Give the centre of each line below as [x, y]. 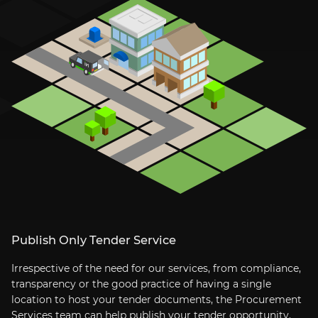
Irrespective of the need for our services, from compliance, [156, 269]
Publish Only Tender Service [94, 240]
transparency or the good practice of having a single [141, 284]
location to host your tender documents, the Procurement [157, 300]
